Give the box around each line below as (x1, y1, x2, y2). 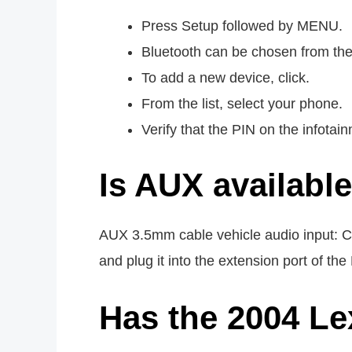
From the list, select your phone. (141, 96, 343, 112)
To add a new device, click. (141, 70, 310, 86)
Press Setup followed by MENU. (141, 18, 343, 35)
